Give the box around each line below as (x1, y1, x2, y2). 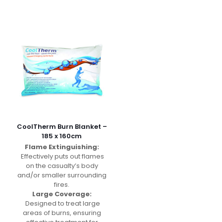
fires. (54, 179, 70, 189)
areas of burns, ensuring (22, 208, 101, 218)
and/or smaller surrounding (17, 170, 107, 180)
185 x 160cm (42, 131, 82, 141)
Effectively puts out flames (19, 151, 105, 161)
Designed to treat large (23, 198, 100, 208)
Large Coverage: (32, 189, 92, 199)
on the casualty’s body (25, 161, 98, 170)
